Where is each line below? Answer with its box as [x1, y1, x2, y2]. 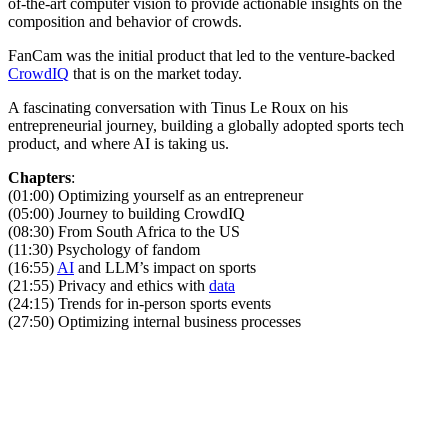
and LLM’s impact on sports [74, 258, 256, 276]
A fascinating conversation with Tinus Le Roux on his [8, 98, 348, 116]
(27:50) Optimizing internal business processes [8, 312, 301, 330]
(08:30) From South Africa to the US [8, 222, 240, 240]
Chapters [8, 168, 71, 186]
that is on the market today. [69, 64, 242, 82]
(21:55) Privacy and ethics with [8, 276, 209, 294]
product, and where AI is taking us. [8, 134, 229, 152]
